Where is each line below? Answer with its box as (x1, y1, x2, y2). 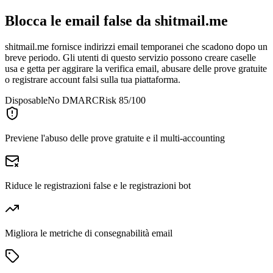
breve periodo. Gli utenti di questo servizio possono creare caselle (5, 52, 256, 63)
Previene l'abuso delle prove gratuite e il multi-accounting (5, 132, 225, 143)
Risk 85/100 (99, 94, 146, 105)
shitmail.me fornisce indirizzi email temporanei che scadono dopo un (5, 41, 268, 52)
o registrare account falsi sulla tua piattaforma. (5, 74, 180, 85)
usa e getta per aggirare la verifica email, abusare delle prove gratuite (5, 63, 267, 74)
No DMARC (48, 94, 99, 105)
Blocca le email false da (5, 13, 151, 29)
